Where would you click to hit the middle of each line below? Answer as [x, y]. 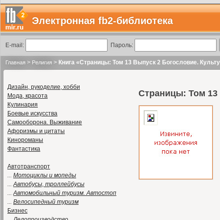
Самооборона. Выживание [45, 122]
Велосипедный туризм [46, 202]
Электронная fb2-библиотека [102, 21]
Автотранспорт [29, 166]
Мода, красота [27, 96]
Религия [42, 62]
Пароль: [121, 45]
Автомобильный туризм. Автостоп [65, 193]
